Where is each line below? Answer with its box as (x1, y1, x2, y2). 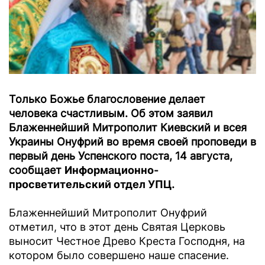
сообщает (9, 164, 64, 177)
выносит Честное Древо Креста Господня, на (9, 235, 245, 248)
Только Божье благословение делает (9, 93, 205, 106)
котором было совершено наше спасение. (9, 249, 229, 262)
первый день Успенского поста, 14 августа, (9, 150, 232, 163)
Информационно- (64, 164, 159, 177)
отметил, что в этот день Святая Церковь (9, 221, 225, 234)
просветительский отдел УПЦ (9, 178, 172, 191)
